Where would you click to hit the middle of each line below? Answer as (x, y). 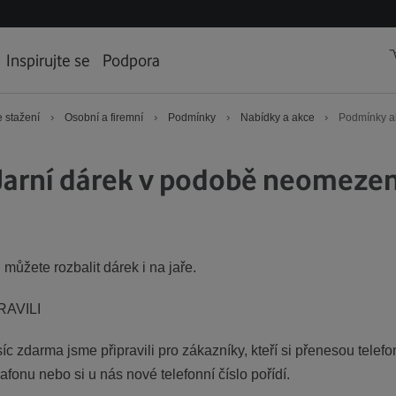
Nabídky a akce (279, 118)
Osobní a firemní (104, 118)
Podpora (131, 60)
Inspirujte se (48, 60)
